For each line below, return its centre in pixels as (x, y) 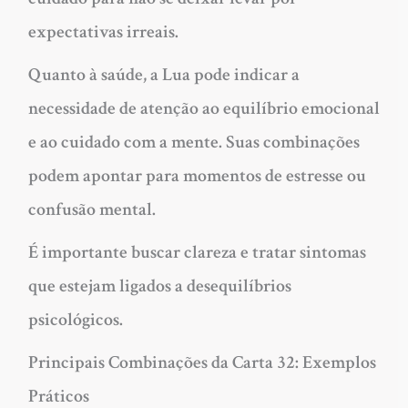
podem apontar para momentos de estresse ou (197, 176)
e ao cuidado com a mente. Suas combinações (194, 143)
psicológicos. (75, 320)
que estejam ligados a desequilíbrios (159, 286)
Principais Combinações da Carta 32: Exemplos (202, 363)
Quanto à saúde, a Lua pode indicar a (163, 75)
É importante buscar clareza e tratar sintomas (197, 253)
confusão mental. (92, 210)
